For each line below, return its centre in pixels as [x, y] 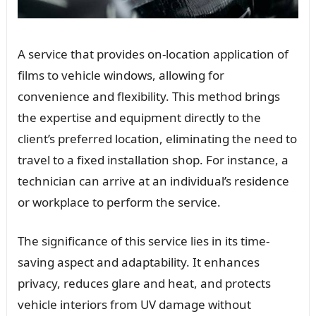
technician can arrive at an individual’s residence [153, 181]
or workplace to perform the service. [119, 202]
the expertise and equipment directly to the [139, 117]
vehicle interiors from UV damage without [134, 304]
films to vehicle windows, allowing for [121, 75]
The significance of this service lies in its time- [143, 241]
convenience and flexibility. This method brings [148, 96]
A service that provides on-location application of [153, 54]
